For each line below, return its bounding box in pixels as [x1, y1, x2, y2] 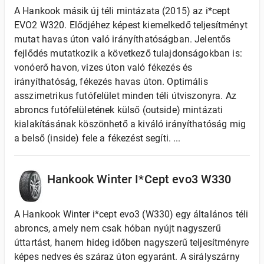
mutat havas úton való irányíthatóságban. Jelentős [14, 34, 231, 45]
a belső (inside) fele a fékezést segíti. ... [14, 133, 181, 144]
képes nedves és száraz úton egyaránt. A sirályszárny [14, 251, 240, 262]
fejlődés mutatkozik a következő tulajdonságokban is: [14, 48, 242, 59]
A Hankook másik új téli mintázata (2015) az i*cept [14, 5, 230, 16]
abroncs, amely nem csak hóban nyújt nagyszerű [14, 223, 221, 234]
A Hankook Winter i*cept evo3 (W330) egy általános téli [14, 209, 249, 220]
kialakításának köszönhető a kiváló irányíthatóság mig [14, 118, 246, 130]
